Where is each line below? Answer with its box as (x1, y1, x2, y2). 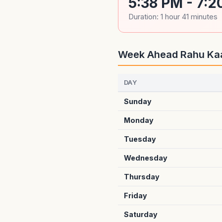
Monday (124, 116, 154, 124)
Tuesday (124, 135, 156, 143)
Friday (124, 191, 147, 200)
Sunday (124, 97, 152, 106)
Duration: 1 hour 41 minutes (128, 12, 218, 21)
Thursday (124, 172, 160, 181)
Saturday (124, 210, 158, 219)
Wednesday (124, 154, 167, 162)
